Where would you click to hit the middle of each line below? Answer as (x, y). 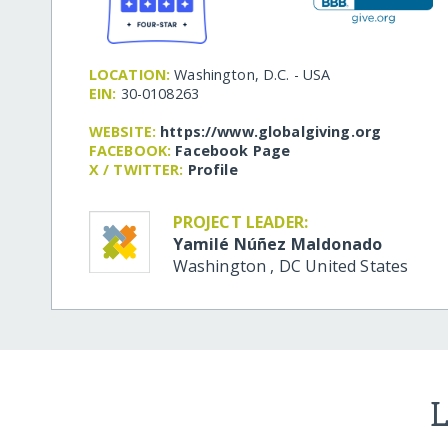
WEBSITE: (122, 132)
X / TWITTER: (136, 170)
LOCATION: (129, 75)
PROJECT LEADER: (240, 222)
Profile (212, 170)
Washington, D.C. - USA (252, 75)
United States (357, 266)
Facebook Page (233, 151)
